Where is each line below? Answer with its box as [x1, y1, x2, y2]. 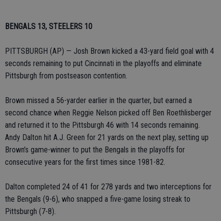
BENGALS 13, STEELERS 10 [5, 22, 92, 31]
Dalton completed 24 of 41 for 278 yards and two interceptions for [5, 182, 212, 191]
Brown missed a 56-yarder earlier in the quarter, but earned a [5, 96, 192, 105]
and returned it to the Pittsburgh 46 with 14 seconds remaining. [5, 120, 200, 130]
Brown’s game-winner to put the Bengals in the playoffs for [5, 145, 185, 154]
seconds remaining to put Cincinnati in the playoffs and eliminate [5, 59, 202, 68]
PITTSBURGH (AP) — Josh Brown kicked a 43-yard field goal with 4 [5, 46, 214, 56]
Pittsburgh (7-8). [5, 207, 56, 216]
